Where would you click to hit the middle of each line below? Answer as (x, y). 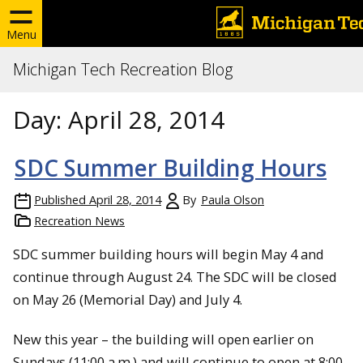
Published (60, 200)
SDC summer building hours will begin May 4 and (169, 254)
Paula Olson (233, 200)
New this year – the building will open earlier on (163, 339)
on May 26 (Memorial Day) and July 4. (128, 299)
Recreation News (79, 221)
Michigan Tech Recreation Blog (123, 69)
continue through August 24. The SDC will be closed (175, 277)
